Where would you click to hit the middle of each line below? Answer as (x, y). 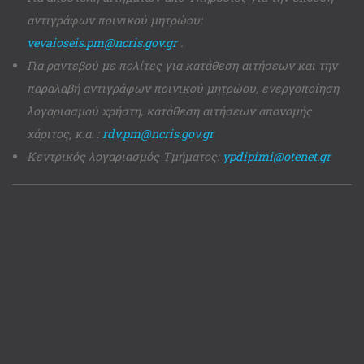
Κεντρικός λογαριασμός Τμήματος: (124, 157)
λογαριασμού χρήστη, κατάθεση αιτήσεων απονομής (169, 111)
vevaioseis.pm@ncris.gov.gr (102, 43)
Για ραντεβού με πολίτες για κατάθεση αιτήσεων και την (182, 66)
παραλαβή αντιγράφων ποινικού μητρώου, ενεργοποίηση (182, 89)
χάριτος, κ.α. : (64, 134)
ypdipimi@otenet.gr (276, 157)
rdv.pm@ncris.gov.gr (158, 134)
